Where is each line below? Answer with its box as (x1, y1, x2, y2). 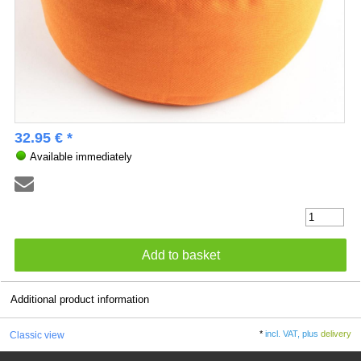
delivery (321, 328, 352, 338)
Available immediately (27, 150, 132, 163)
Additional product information (10, 293, 150, 306)
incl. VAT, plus (265, 328, 322, 338)
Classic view (9, 329, 64, 340)
